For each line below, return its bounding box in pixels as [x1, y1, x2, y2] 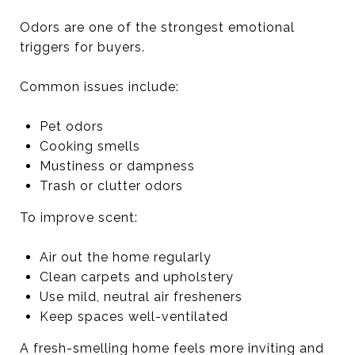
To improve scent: [20, 209, 138, 225]
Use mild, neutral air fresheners [39, 288, 242, 304]
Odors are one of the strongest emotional [20, 19, 295, 35]
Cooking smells [39, 138, 140, 154]
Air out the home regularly [39, 249, 212, 265]
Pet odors [39, 118, 104, 134]
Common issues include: [20, 78, 179, 94]
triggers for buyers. [20, 39, 145, 55]
